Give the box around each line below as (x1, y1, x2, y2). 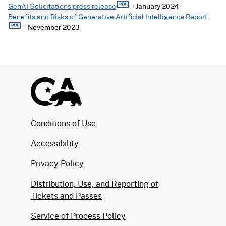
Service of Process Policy (30, 210, 126, 221)
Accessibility (30, 137, 79, 149)
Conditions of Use (30, 117, 96, 129)
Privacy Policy (30, 157, 84, 169)
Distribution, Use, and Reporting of (30, 178, 158, 189)
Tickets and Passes (30, 190, 102, 201)
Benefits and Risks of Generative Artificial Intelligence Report (8, 11, 207, 22)
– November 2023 (21, 22, 80, 33)
